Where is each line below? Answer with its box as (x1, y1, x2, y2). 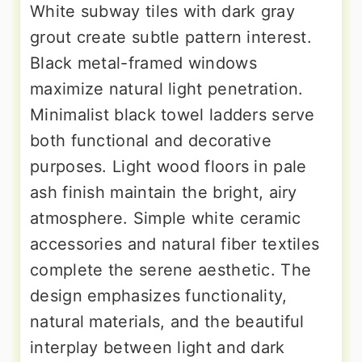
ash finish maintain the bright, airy (30, 182, 297, 202)
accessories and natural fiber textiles (30, 234, 320, 254)
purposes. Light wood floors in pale (30, 156, 307, 176)
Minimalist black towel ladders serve (30, 104, 315, 124)
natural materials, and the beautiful (30, 311, 305, 331)
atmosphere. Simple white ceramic (30, 208, 301, 228)
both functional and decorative (30, 130, 271, 150)
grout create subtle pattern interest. (30, 27, 313, 47)
